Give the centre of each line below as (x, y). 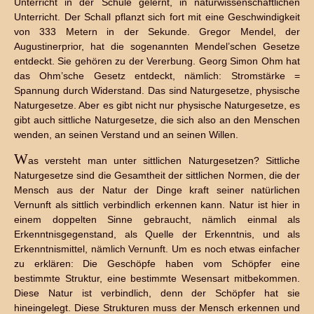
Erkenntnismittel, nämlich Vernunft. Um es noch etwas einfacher (157, 249)
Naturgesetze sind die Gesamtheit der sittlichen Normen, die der (157, 175)
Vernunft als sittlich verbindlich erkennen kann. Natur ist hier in (157, 205)
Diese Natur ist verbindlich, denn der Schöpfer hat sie (157, 293)
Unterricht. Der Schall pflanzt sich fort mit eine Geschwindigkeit (157, 17)
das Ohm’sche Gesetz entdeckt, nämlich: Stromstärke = (157, 76)
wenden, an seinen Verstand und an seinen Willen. (126, 135)
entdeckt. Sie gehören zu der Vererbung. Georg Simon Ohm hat (157, 61)
